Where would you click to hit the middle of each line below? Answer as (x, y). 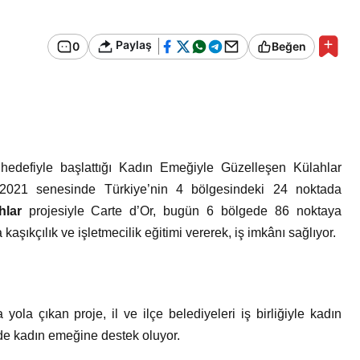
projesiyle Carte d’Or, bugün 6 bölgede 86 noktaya (181, 211)
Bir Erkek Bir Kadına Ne (258, 11)
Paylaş (133, 45)
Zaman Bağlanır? (235, 34)
